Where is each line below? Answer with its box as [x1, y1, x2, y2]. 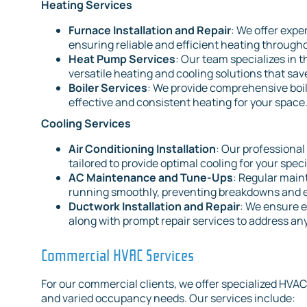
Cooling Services [41, 116, 131, 132]
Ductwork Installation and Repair [69, 199, 240, 214]
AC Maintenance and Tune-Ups [69, 170, 233, 186]
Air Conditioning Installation [69, 141, 216, 157]
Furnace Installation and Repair [69, 23, 231, 38]
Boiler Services [69, 80, 147, 96]
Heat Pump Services [69, 51, 175, 67]
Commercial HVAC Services [41, 242, 194, 266]
